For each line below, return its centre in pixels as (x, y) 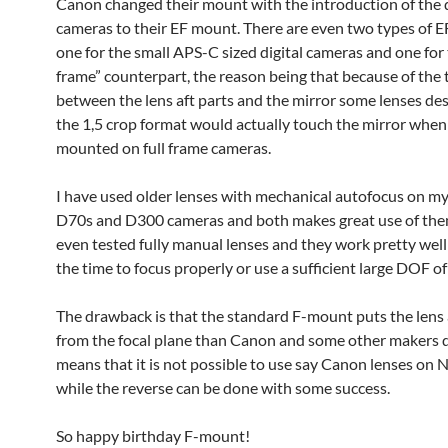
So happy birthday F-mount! (153, 435)
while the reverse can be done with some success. (223, 387)
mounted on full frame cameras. (163, 147)
